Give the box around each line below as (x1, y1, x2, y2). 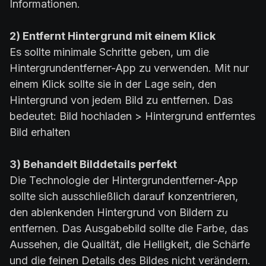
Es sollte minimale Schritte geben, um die (9, 46, 209, 59)
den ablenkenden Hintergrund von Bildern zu (9, 206, 228, 219)
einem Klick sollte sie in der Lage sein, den (9, 78, 216, 91)
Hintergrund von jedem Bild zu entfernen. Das (9, 94, 233, 107)
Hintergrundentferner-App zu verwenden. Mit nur (9, 62, 249, 75)
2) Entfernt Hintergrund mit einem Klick (9, 30, 216, 43)
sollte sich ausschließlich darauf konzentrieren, (9, 190, 238, 203)
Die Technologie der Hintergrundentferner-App (9, 174, 238, 187)
